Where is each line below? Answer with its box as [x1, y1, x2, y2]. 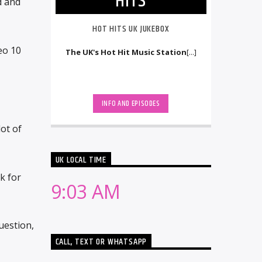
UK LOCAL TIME [55, 153, 106, 167]
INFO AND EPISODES [101, 98, 160, 110]
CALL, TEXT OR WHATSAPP [55, 235, 147, 250]
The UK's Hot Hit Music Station [65, 47, 187, 58]
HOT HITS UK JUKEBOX [92, 21, 170, 36]
